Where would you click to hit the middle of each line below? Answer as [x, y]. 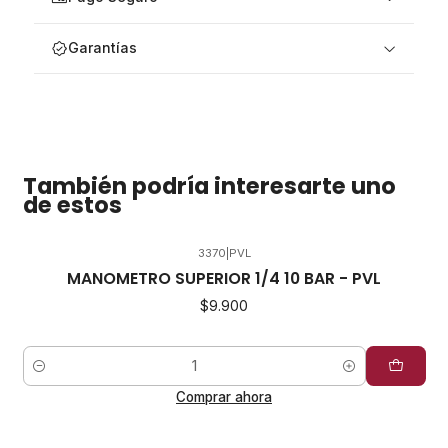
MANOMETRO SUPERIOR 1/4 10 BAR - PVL [224, 279]
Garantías [102, 48]
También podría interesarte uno [209, 185]
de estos [72, 204]
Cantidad [51, 376]
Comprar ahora [224, 397]
